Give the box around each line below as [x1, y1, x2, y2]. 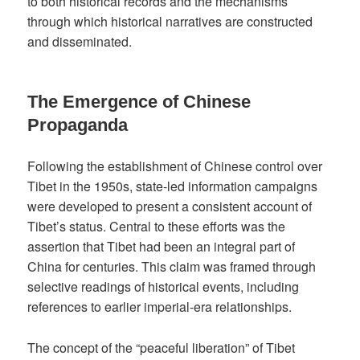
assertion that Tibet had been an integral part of [27, 237, 296, 256]
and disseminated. [27, 32, 133, 51]
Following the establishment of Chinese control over [27, 157, 323, 176]
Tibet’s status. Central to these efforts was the [27, 217, 286, 236]
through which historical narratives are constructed [27, 12, 313, 31]
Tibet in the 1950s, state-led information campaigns [27, 177, 318, 196]
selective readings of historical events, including [27, 277, 300, 297]
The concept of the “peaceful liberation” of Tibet [27, 337, 296, 357]
